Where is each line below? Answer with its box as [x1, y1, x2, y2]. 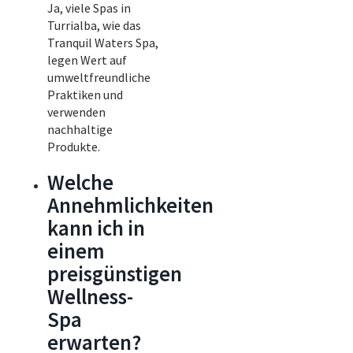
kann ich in [47, 214, 145, 241]
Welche [47, 169, 113, 195]
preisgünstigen [47, 260, 182, 287]
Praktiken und [47, 87, 123, 102]
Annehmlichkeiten [47, 191, 214, 218]
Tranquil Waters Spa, [47, 35, 158, 50]
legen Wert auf [47, 52, 127, 68]
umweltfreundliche [47, 69, 150, 85]
